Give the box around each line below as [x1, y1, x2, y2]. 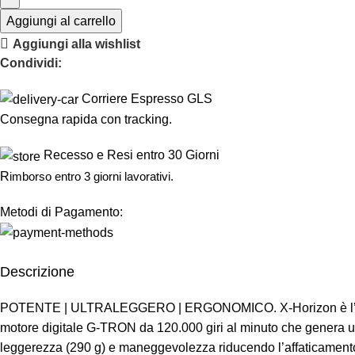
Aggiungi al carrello [6, 14, 116, 29]
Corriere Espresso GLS [82, 92, 212, 106]
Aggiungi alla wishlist [13, 36, 141, 51]
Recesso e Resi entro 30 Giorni [44, 148, 219, 162]
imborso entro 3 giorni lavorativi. [10, 169, 174, 183]
